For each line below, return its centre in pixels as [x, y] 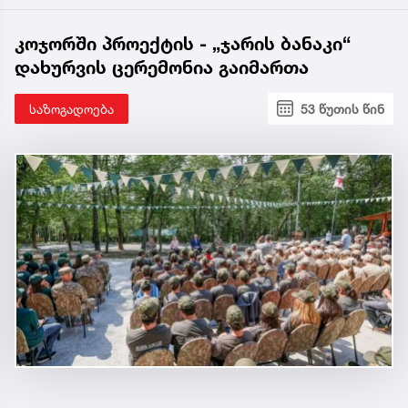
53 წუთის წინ [342, 108]
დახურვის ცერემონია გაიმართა [162, 67]
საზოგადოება [71, 108]
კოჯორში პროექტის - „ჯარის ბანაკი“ [183, 43]
